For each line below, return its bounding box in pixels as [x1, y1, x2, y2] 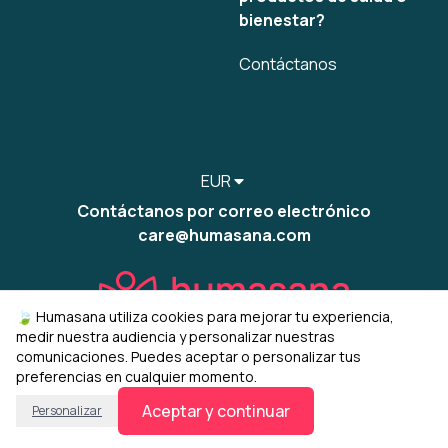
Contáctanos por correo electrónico [77, 200, 371, 222]
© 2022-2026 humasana [46, 394, 210, 414]
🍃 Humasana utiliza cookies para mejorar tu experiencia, [16, 307, 394, 326]
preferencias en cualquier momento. [16, 367, 257, 386]
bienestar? [239, 9, 325, 31]
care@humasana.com [137, 224, 311, 246]
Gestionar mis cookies [237, 395, 402, 418]
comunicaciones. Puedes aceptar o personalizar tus [16, 347, 361, 366]
